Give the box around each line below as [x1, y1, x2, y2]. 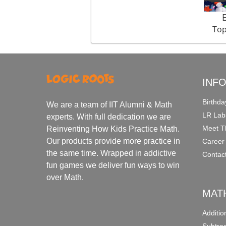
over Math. [46, 173, 84, 182]
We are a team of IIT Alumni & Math [46, 100, 173, 109]
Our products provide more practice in [46, 136, 181, 145]
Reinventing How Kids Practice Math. [46, 124, 180, 133]
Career [202, 137, 225, 146]
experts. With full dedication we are [46, 112, 172, 121]
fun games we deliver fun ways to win [46, 160, 180, 169]
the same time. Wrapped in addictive [46, 148, 177, 157]
